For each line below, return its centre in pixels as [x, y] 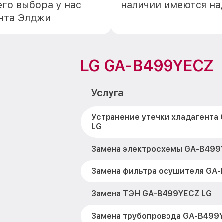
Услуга [107, 93]
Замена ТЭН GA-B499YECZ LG [151, 194]
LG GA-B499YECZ [146, 66]
